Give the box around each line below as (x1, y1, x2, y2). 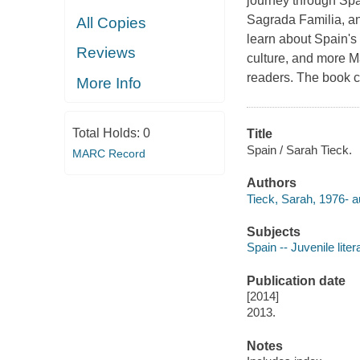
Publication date (246, 273, 346, 288)
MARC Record (72, 147, 145, 161)
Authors (246, 176, 297, 190)
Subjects (246, 224, 301, 239)
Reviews (76, 44, 137, 62)
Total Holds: (72, 126, 143, 141)
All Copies (76, 14, 147, 31)
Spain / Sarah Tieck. (246, 142, 352, 157)
